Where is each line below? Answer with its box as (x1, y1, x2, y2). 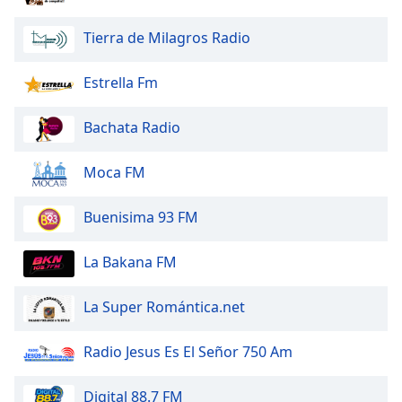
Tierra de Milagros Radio (83, 28, 250, 48)
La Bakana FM (83, 252, 177, 273)
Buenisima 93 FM (83, 207, 198, 228)
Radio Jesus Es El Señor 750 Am (83, 342, 293, 363)
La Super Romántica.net (83, 297, 245, 318)
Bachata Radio (83, 118, 180, 138)
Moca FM (83, 162, 145, 183)
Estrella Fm (83, 73, 158, 93)
